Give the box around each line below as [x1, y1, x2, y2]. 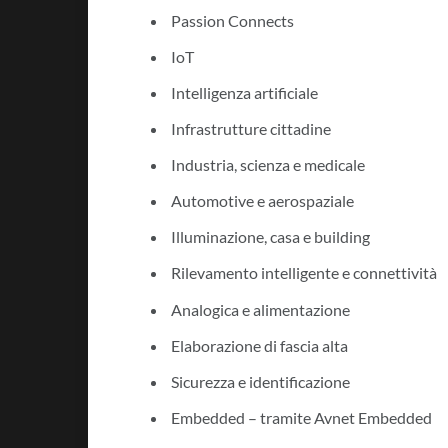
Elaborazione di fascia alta [171, 335, 348, 355]
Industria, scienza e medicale [171, 155, 365, 175]
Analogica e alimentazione [171, 299, 350, 319]
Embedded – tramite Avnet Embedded [171, 407, 432, 427]
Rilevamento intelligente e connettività [171, 263, 437, 283]
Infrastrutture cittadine [171, 119, 331, 139]
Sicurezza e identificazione [171, 371, 350, 391]
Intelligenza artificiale [171, 83, 318, 103]
